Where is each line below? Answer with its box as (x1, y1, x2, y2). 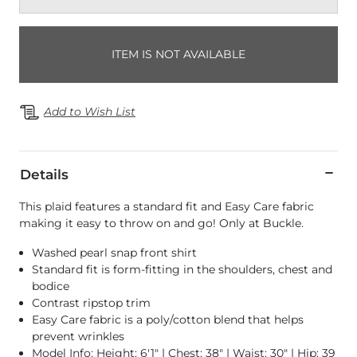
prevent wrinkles (32, 328, 124, 343)
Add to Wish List (44, 104, 135, 120)
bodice (32, 278, 69, 293)
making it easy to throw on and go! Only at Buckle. (19, 215, 304, 230)
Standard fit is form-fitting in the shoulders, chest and (32, 261, 332, 277)
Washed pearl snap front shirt (32, 245, 197, 260)
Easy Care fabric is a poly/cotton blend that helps (32, 312, 304, 327)
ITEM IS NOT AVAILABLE (112, 46, 245, 61)
